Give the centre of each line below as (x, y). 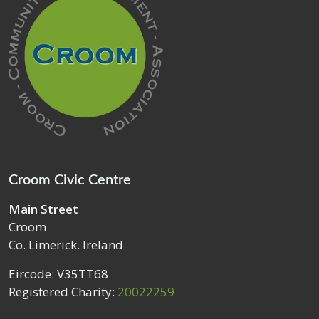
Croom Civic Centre (70, 180)
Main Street (43, 209)
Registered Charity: (63, 292)
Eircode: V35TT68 (58, 274)
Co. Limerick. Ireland (66, 245)
